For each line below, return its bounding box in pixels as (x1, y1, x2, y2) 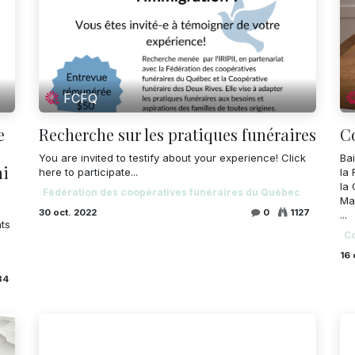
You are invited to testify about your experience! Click (39, 151, 306, 164)
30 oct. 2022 (39, 206, 97, 218)
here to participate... (39, 165, 138, 178)
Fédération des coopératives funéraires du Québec (42, 185, 300, 198)
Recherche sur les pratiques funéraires (39, 123, 316, 145)
